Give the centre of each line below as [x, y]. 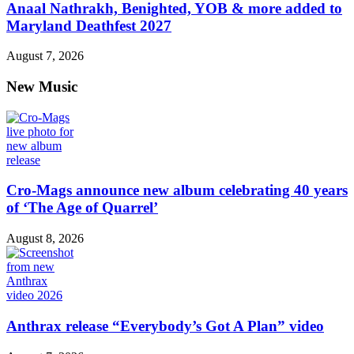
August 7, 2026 [45, 56]
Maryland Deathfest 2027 [89, 25]
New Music [42, 86]
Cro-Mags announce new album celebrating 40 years [177, 190]
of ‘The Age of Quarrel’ [82, 208]
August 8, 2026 [45, 239]
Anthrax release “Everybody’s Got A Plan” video [165, 326]
